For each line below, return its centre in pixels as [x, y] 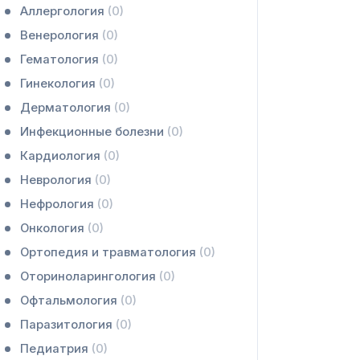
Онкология [53, 228]
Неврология [57, 180]
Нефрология [58, 204]
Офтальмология [70, 301]
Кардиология [61, 156]
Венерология [61, 35]
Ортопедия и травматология [109, 252]
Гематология [61, 59]
